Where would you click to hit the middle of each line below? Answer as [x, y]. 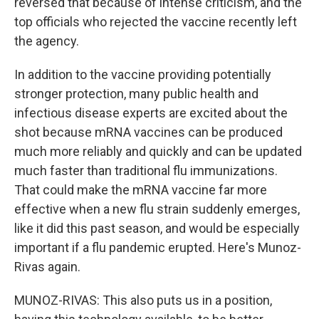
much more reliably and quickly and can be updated [158, 151]
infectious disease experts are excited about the [151, 113]
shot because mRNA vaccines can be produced [148, 132]
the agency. [47, 41]
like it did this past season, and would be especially [157, 228]
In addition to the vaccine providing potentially [143, 74]
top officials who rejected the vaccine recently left [156, 22]
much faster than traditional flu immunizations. [146, 171]
